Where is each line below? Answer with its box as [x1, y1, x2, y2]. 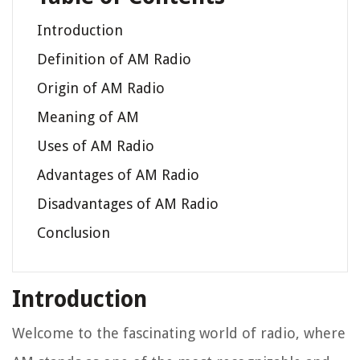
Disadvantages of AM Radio [37, 195, 219, 213]
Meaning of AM [37, 108, 139, 126]
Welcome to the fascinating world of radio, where [12, 325, 346, 342]
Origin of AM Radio [37, 80, 165, 97]
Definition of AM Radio [37, 51, 191, 68]
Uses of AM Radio [37, 137, 154, 155]
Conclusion [37, 224, 110, 242]
